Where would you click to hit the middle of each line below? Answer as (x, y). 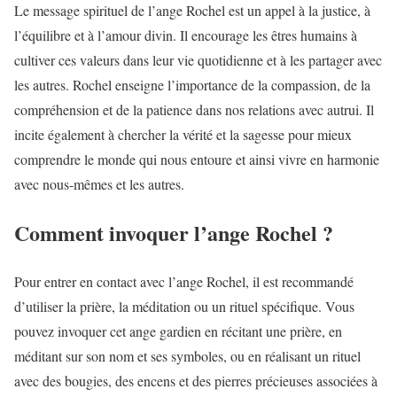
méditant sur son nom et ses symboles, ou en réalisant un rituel (187, 356)
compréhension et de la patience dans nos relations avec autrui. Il (194, 110)
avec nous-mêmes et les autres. (99, 184)
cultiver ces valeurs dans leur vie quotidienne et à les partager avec (198, 60)
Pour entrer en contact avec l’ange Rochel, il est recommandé (184, 282)
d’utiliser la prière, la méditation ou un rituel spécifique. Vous (184, 307)
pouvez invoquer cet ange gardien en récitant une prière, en (178, 331)
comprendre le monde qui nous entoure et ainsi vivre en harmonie (197, 160)
